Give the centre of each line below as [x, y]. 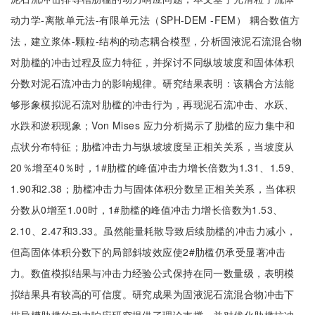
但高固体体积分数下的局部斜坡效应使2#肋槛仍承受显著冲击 [148, 252]
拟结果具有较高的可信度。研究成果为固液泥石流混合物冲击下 [153, 294]
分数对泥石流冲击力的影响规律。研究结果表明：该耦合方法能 [153, 83]
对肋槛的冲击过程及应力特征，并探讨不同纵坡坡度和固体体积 [153, 62]
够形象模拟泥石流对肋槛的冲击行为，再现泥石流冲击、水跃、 [153, 104]
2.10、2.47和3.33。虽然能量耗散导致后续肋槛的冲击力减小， [154, 231]
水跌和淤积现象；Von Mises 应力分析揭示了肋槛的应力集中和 [153, 125]
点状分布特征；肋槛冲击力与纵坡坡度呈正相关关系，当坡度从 [153, 146]
